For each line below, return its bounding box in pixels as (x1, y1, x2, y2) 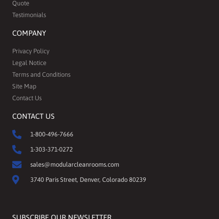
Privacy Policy (12, 47, 49, 55)
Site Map (12, 83, 36, 90)
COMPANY (12, 29, 46, 38)
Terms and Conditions (12, 71, 70, 79)
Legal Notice (12, 59, 46, 67)
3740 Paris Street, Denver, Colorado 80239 (30, 176, 146, 184)
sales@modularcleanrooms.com (30, 161, 119, 169)
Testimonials (12, 11, 46, 19)
